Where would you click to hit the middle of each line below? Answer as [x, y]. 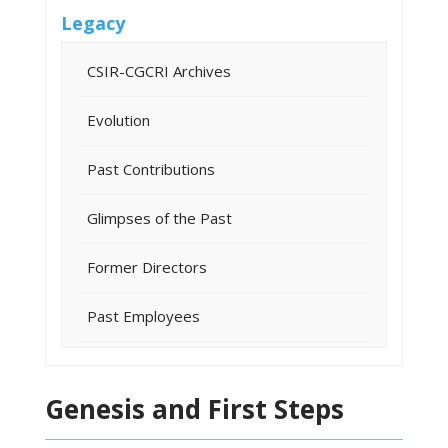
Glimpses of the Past [159, 217]
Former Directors [146, 266]
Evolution [118, 119]
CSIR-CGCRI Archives [158, 70]
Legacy [92, 22]
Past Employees [143, 315]
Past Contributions [150, 168]
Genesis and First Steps [194, 408]
